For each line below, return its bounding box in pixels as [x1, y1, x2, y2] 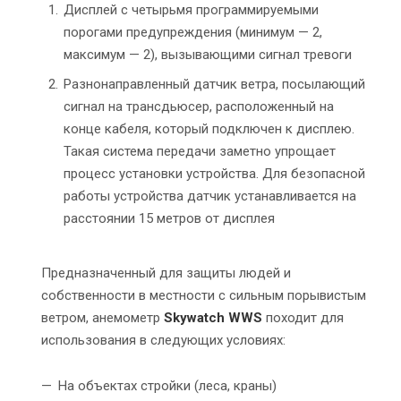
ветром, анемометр [41, 310, 164, 327]
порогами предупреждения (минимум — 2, [64, 24, 322, 41]
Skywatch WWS [164, 310, 262, 327]
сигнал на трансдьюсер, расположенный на [64, 98, 334, 115]
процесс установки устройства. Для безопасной [64, 166, 365, 183]
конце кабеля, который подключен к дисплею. [64, 121, 354, 138]
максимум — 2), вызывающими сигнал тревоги [64, 47, 352, 64]
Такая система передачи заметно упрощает [64, 143, 336, 160]
